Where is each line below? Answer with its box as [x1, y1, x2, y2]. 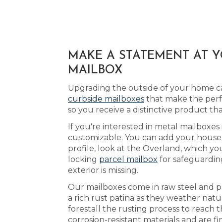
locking [68, 155, 99, 164]
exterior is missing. [68, 166, 138, 175]
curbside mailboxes [68, 94, 144, 104]
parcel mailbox [99, 155, 158, 164]
